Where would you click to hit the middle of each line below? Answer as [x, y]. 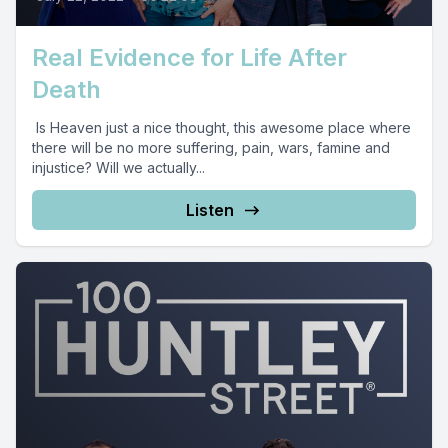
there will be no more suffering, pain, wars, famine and [211, 147]
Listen [210, 210]
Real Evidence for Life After [189, 57]
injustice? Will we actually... [118, 167]
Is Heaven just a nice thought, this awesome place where [221, 127]
